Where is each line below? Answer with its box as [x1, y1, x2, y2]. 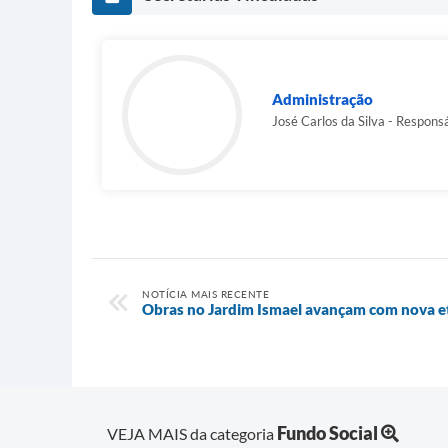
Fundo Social [277, 421, 378, 444]
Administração [272, 90, 373, 108]
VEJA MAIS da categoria [107, 423, 277, 443]
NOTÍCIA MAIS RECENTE [142, 288, 269, 300]
